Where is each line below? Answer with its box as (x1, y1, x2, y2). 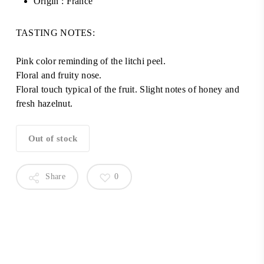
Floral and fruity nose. (15, 70, 102, 81)
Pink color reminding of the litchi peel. (15, 56, 166, 67)
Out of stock (28, 134, 78, 144)
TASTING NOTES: (15, 28, 95, 38)
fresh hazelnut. (15, 98, 73, 109)
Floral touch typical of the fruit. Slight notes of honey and (15, 84, 239, 95)
